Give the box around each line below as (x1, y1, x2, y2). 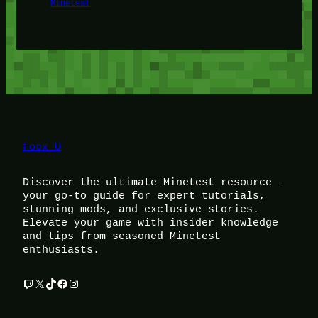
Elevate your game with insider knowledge (23, 216, 278, 229)
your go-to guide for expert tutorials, (23, 189, 265, 202)
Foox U (23, 141, 61, 153)
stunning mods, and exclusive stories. (23, 202, 259, 215)
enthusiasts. (23, 243, 99, 256)
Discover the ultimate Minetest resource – (23, 175, 285, 188)
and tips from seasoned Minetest (23, 229, 221, 242)
